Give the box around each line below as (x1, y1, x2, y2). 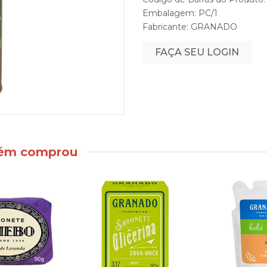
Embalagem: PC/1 (142, 8, 218, 18)
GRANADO (191, 21, 237, 32)
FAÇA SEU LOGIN (155, 46, 239, 58)
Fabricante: (142, 21, 191, 32)
